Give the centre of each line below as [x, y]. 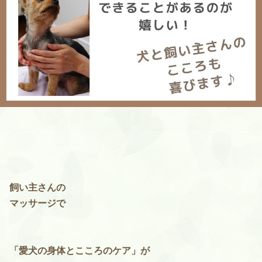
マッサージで [37, 203]
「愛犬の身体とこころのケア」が [80, 250]
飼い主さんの [37, 187]
